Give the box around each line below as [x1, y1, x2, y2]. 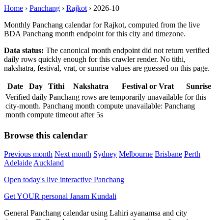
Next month [55, 150, 91, 159]
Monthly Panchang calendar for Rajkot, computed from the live [4, 21, 200, 29]
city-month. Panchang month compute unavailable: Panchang [5, 102, 195, 110]
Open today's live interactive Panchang [4, 175, 124, 184]
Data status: [4, 46, 44, 55]
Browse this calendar [4, 130, 87, 140]
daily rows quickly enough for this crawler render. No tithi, [4, 55, 186, 63]
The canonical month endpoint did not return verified [44, 46, 209, 55]
